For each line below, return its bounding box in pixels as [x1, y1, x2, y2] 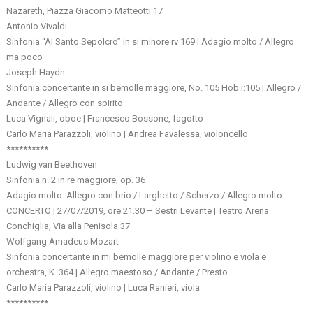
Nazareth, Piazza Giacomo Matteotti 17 [6, 5, 163, 16]
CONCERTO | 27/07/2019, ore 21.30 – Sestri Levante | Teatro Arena [6, 205, 270, 216]
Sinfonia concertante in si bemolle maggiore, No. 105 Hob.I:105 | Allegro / [6, 82, 302, 93]
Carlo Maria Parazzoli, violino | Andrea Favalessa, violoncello [6, 128, 249, 139]
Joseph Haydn [6, 66, 66, 78]
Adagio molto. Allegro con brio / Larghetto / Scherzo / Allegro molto [6, 189, 283, 201]
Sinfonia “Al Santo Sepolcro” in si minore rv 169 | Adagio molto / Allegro [6, 36, 295, 47]
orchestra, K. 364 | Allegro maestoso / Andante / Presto [6, 266, 228, 277]
